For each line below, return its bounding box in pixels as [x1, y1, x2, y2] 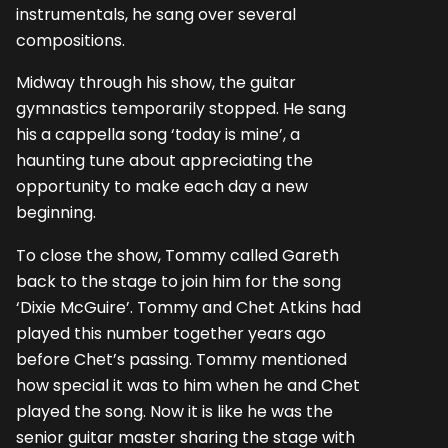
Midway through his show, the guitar [16, 71, 296, 95]
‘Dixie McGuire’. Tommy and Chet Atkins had [16, 295, 361, 319]
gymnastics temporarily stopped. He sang [16, 97, 346, 121]
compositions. [16, 29, 125, 52]
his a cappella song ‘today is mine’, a [16, 123, 300, 147]
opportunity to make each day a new [16, 175, 308, 199]
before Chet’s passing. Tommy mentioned [16, 347, 347, 371]
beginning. [16, 201, 96, 225]
